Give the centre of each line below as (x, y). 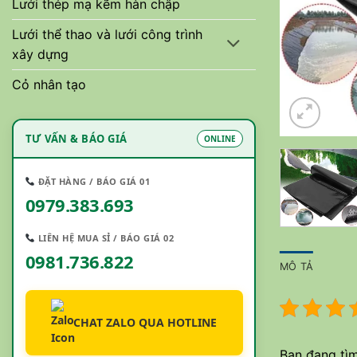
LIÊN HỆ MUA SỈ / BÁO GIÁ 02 (105, 237)
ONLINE (220, 138)
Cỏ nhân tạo (49, 85)
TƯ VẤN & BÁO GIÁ (76, 138)
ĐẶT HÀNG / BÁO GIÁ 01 (93, 181)
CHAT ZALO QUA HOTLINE (145, 322)
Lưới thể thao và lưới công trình (107, 35)
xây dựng (40, 55)
